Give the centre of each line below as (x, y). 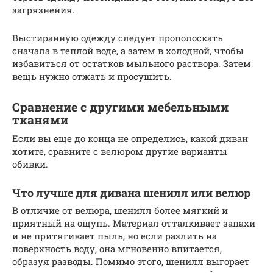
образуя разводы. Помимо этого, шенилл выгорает (131, 261)
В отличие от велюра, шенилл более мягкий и (120, 210)
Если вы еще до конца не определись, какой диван (130, 138)
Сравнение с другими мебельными (120, 107)
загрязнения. (44, 9)
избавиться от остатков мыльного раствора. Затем (132, 63)
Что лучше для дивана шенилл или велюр (131, 192)
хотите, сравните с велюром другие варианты (120, 151)
